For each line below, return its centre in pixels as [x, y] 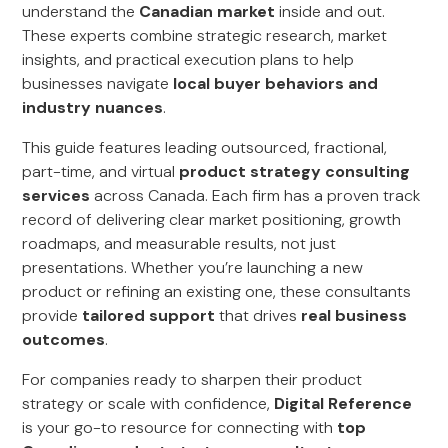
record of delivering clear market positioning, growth [212, 219]
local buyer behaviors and [276, 83]
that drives [258, 315]
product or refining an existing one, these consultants [217, 291]
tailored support [149, 315]
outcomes [64, 339]
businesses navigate [98, 83]
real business [354, 315]
